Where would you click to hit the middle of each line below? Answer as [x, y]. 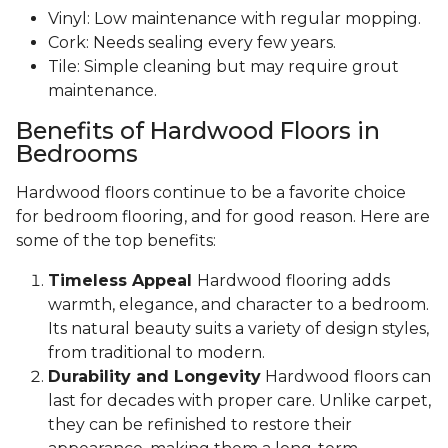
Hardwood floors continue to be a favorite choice [211, 193]
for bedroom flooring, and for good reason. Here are [223, 217]
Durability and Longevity [154, 377]
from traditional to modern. [156, 353]
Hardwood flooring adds [293, 281]
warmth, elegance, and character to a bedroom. [238, 305]
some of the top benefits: [116, 241]
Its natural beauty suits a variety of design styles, [238, 329]
